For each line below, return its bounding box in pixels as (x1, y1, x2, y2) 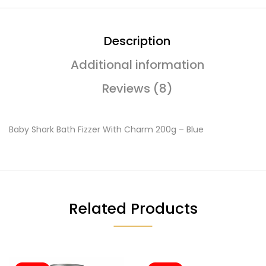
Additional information (70, 56, 204, 73)
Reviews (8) (102, 80, 173, 97)
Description (104, 33, 170, 49)
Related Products (68, 198, 198, 219)
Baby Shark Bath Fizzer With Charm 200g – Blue (9, 123, 204, 135)
